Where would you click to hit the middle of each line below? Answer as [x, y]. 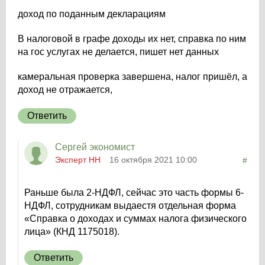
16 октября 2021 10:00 [153, 160]
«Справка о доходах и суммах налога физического [135, 219]
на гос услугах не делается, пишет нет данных [118, 52]
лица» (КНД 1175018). [72, 232]
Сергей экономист [95, 147]
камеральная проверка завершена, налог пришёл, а [132, 77]
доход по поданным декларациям [92, 14]
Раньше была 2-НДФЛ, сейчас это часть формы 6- [134, 193]
